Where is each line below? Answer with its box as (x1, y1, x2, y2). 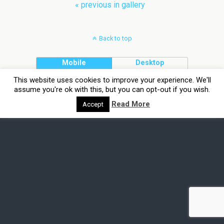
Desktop (135, 58, 164, 67)
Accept (82, 100, 103, 108)
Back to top (98, 34, 132, 42)
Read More (111, 99, 150, 108)
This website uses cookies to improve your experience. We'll (13, 75, 211, 84)
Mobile (62, 58, 86, 67)
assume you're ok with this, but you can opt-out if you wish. (14, 84, 210, 94)
